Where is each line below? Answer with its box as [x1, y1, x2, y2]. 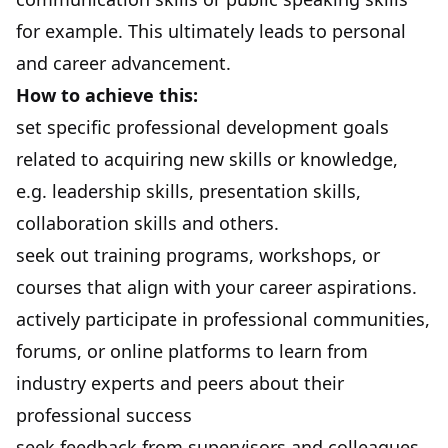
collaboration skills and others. [16, 210, 279, 235]
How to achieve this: [16, 82, 198, 107]
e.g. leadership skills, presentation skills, [16, 178, 361, 203]
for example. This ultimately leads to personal [16, 18, 406, 43]
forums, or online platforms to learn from [16, 338, 368, 363]
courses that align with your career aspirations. [16, 274, 417, 299]
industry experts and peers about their [16, 370, 344, 395]
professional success [16, 402, 192, 427]
